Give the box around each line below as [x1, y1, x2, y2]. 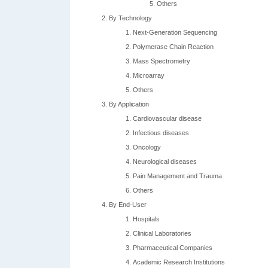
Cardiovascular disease [133, 115, 202, 122]
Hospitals [133, 215, 160, 223]
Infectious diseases [133, 129, 189, 136]
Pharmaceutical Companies [133, 244, 212, 251]
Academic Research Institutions [133, 258, 225, 266]
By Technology [109, 14, 152, 22]
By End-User [109, 201, 147, 208]
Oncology [133, 144, 161, 151]
